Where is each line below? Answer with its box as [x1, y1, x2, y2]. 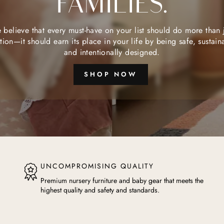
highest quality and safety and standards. [40, 185, 159, 195]
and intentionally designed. [64, 46, 160, 58]
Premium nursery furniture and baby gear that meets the [40, 175, 203, 185]
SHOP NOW [83, 69, 138, 79]
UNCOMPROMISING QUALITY [40, 161, 154, 171]
